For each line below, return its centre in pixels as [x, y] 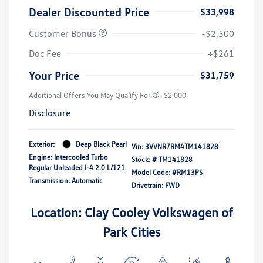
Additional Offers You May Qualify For [90, 95]
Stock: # [144, 159]
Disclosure [50, 112]
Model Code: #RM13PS [167, 172]
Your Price [54, 75]
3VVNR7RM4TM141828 [182, 146]
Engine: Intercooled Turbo [68, 157]
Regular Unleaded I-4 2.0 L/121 [77, 167]
